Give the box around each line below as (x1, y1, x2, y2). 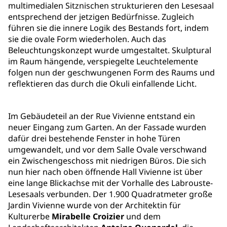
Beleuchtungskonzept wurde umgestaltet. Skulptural (8, 45, 211, 56)
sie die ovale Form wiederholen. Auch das (8, 33, 166, 45)
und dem (124, 211, 161, 222)
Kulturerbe (8, 211, 52, 222)
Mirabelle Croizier (52, 211, 124, 222)
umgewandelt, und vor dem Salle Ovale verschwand (8, 144, 207, 156)
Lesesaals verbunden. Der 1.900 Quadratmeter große (8, 188, 212, 200)
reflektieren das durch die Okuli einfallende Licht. (8, 78, 197, 90)
